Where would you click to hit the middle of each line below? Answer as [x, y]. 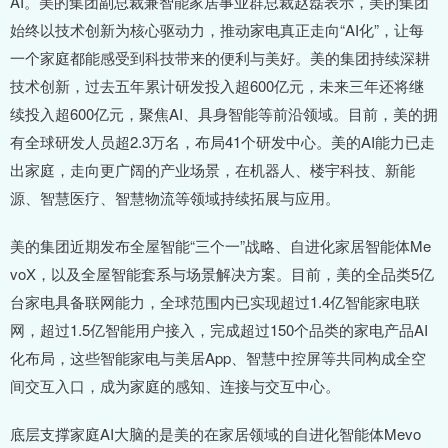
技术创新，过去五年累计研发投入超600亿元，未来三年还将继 [217, 86]
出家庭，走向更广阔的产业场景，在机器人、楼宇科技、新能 [212, 170]
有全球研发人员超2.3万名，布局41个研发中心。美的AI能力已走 [222, 142]
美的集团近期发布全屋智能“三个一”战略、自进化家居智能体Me [220, 246]
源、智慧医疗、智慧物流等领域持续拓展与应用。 [175, 198]
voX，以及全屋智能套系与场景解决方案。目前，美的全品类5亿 [222, 274]
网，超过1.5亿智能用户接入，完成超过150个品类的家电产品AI [219, 330]
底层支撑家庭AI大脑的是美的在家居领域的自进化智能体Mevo [215, 434]
